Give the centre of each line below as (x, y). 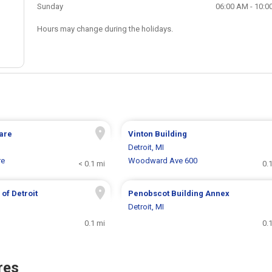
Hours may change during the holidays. (105, 29)
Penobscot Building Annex (178, 194)
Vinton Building (157, 134)
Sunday (50, 6)
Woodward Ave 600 (162, 161)
